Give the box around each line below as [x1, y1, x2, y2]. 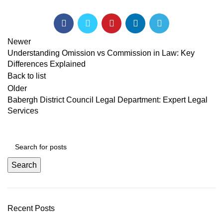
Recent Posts [7, 204, 55, 213]
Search [11, 161, 37, 169]
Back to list [7, 72, 46, 80]
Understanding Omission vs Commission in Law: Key [7, 49, 195, 57]
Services [7, 107, 38, 115]
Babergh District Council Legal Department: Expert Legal [7, 96, 208, 104]
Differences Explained [7, 60, 86, 68]
